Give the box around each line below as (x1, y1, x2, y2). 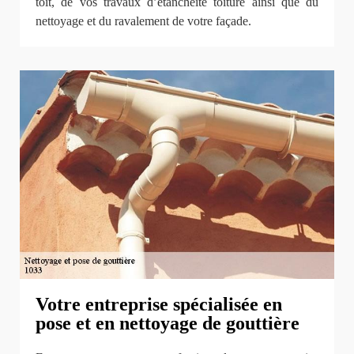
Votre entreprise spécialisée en (36, 293, 282, 314)
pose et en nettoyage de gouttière (36, 312, 299, 333)
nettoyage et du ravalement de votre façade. (36, 14, 251, 28)
